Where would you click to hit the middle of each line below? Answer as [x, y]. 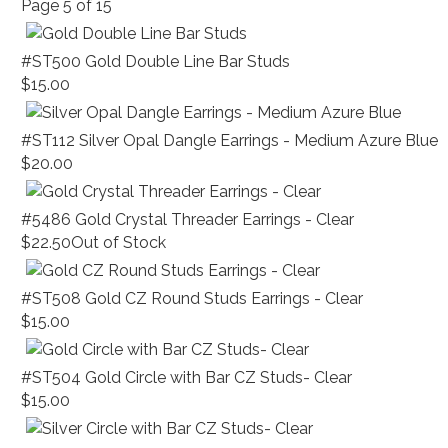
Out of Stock [119, 242]
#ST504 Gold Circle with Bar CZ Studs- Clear [187, 377]
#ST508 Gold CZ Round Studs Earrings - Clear [192, 298]
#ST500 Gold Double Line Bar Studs [156, 61]
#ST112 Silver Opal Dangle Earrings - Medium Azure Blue [230, 140]
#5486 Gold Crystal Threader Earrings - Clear [188, 219]
